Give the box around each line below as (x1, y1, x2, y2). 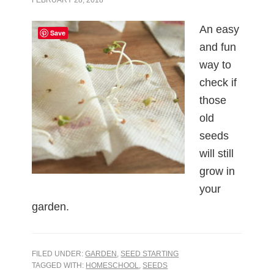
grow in (199, 165, 235, 177)
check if (199, 76, 237, 89)
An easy (199, 23, 240, 35)
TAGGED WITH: (32, 261, 86, 270)
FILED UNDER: (32, 249, 86, 258)
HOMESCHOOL (86, 261, 139, 270)
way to (199, 58, 232, 71)
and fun (199, 40, 237, 53)
